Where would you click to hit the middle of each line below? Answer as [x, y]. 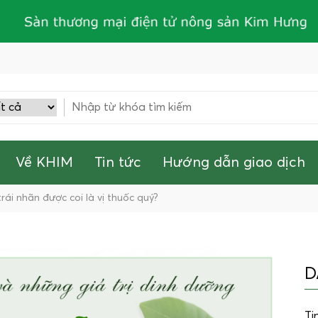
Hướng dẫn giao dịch [234, 163]
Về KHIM [44, 163]
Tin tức [118, 163]
